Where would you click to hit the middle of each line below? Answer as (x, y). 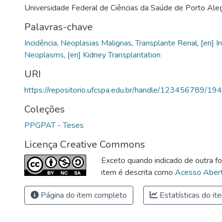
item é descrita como (138, 172)
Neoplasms (44, 55)
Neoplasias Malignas (96, 43)
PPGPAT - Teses (54, 125)
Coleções (45, 109)
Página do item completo (83, 195)
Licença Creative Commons (85, 144)
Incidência (41, 43)
